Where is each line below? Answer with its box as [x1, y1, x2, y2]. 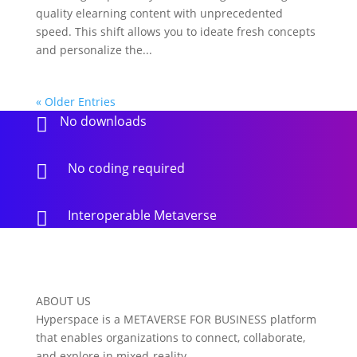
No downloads [59, 112, 147, 130]
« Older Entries [35, 93, 116, 109]
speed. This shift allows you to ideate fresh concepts [35, 23, 316, 39]
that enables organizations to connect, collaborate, [35, 329, 305, 345]
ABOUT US [35, 292, 91, 308]
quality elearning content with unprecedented [35, 5, 283, 21]
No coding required [67, 159, 185, 177]
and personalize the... [35, 41, 152, 57]
